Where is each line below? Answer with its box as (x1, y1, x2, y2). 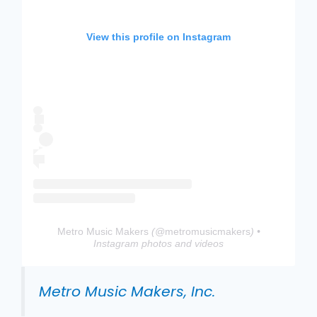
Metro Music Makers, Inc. (39, 282, 215, 302)
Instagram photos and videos (93, 238, 224, 250)
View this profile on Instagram (86, 31, 231, 43)
